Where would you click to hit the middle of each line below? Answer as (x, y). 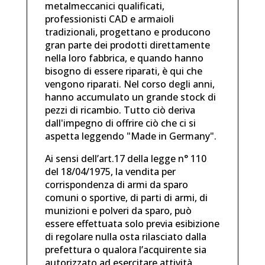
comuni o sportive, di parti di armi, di (126, 197)
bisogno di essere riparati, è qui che (123, 71)
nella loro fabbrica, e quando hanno (124, 58)
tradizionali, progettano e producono (127, 32)
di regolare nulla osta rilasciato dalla (125, 236)
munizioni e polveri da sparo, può (118, 210)
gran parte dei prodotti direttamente (127, 45)
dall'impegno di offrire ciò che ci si (120, 123)
